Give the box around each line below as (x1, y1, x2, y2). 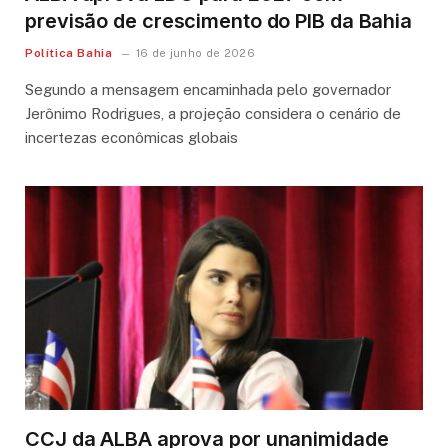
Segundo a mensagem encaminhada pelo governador (25, 80, 391, 98)
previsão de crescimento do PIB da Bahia (25, 8, 413, 33)
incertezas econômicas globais (25, 128, 238, 146)
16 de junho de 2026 (135, 46, 256, 59)
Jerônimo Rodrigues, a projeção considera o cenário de (25, 104, 401, 122)
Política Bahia (25, 45, 113, 60)
